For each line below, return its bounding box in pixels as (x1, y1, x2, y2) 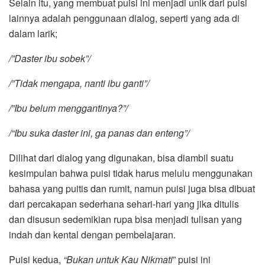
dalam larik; (9, 27, 57, 41)
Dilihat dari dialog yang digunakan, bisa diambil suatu (9, 151, 234, 165)
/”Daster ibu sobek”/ (9, 51, 91, 66)
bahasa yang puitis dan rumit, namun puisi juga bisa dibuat (9, 182, 255, 196)
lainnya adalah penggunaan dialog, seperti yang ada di (9, 11, 240, 25)
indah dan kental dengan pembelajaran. (9, 228, 176, 242)
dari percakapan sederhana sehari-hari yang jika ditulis (9, 197, 239, 211)
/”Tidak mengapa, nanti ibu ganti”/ (9, 76, 149, 91)
